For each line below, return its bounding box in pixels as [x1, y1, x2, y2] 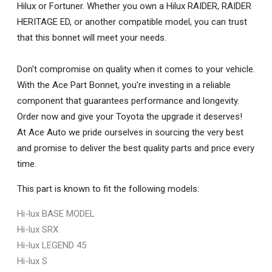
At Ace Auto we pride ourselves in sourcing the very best [17, 126, 243, 138]
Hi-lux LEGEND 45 [17, 239, 86, 251]
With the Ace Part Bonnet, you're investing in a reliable [17, 79, 231, 90]
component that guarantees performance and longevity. [17, 95, 239, 106]
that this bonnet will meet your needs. [17, 32, 166, 43]
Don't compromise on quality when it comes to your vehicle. [17, 63, 255, 75]
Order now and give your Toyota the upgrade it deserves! [17, 110, 242, 122]
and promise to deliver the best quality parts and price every [17, 142, 254, 154]
